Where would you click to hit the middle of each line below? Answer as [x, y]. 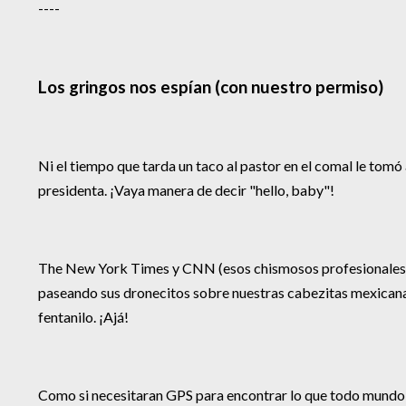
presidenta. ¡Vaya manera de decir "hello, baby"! [186, 190]
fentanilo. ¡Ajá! [85, 317]
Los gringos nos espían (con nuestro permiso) [211, 87]
